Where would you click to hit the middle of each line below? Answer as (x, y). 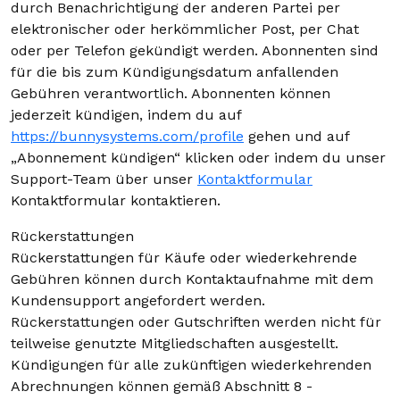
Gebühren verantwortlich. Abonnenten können (171, 93)
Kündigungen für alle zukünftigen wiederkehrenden (191, 365)
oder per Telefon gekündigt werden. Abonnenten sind (195, 50)
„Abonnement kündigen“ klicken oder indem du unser (198, 158)
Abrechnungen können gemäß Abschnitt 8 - (162, 386)
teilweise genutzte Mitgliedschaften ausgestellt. (175, 343)
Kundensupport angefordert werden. (138, 300)
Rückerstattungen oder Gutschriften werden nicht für (196, 322)
